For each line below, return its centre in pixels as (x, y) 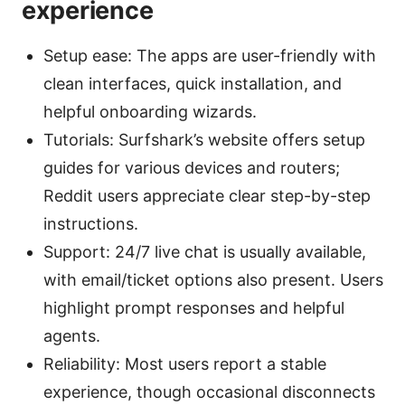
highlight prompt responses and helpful (194, 307)
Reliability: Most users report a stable (185, 363)
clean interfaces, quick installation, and (193, 83)
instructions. (91, 223)
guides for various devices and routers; (192, 167)
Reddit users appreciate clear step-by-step (207, 195)
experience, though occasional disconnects (209, 391)
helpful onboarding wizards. (150, 111)
